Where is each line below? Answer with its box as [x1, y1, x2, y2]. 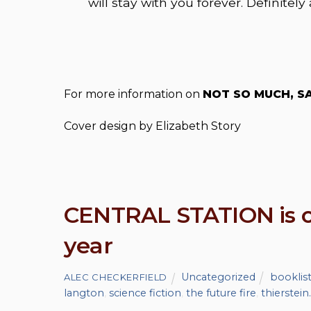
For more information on [64, 87, 203, 101]
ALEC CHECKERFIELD [64, 271, 168, 283]
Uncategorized [180, 271, 255, 284]
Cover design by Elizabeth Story [64, 119, 241, 133]
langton [64, 287, 104, 300]
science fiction [109, 287, 181, 300]
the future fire [186, 287, 256, 300]
